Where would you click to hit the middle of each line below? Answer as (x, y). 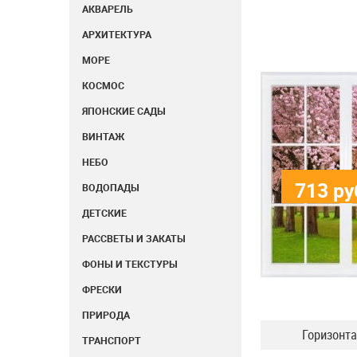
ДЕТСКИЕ (104, 213)
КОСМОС (103, 86)
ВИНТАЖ (103, 137)
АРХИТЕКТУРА (117, 35)
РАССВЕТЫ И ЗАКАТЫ (134, 239)
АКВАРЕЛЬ (108, 9)
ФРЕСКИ (102, 290)
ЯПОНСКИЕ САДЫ (124, 111)
